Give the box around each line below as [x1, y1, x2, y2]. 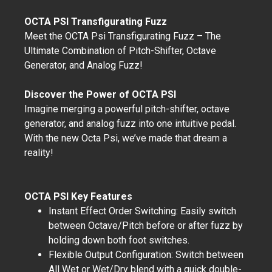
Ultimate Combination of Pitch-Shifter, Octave [24, 45, 216, 56]
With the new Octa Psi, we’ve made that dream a [24, 132, 227, 144]
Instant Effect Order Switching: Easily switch [49, 205, 236, 217]
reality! [24, 147, 53, 158]
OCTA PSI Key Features [24, 191, 132, 202]
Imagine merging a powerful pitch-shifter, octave [24, 103, 229, 115]
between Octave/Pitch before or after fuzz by [49, 220, 243, 231]
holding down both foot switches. [49, 234, 189, 246]
